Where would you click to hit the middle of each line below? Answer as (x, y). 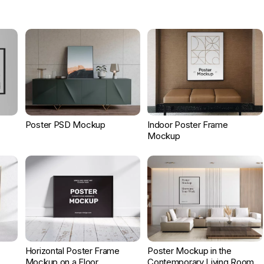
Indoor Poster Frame (188, 124)
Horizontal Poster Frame (72, 251)
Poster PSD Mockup (65, 124)
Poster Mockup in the (189, 251)
